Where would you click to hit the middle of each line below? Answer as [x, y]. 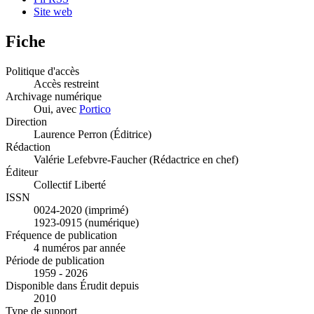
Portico [95, 109]
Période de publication [55, 261]
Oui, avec [56, 109]
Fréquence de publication [61, 235]
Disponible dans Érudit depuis [72, 286]
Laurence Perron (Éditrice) [93, 135]
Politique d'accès [42, 71]
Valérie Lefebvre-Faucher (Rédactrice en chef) [136, 160]
